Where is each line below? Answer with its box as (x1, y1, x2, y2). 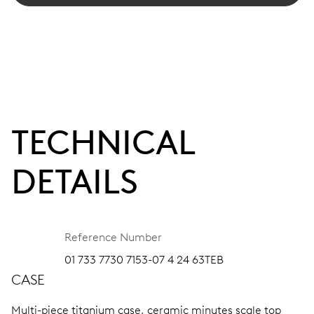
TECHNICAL (11, 121, 195, 163)
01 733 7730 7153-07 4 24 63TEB (64, 252, 224, 266)
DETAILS (11, 161, 138, 202)
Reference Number (64, 230, 162, 244)
